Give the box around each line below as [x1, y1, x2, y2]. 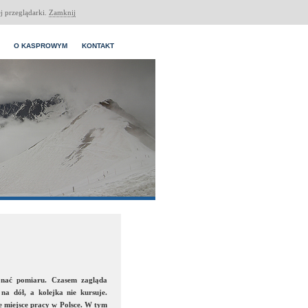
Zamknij [48, 8, 76, 16]
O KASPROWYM [14, 42, 67, 49]
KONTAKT [82, 42, 114, 49]
